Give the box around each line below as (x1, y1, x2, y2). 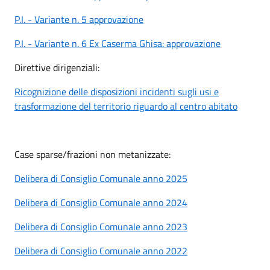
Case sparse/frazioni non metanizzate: (14, 146, 171, 162)
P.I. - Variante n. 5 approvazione (14, 11, 143, 27)
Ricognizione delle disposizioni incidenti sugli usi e (14, 84, 219, 99)
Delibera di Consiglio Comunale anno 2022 (14, 243, 187, 258)
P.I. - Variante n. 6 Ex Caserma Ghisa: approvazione (14, 36, 221, 51)
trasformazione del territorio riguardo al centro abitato (14, 98, 237, 113)
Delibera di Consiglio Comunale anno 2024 (14, 195, 187, 210)
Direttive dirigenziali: (14, 60, 99, 75)
